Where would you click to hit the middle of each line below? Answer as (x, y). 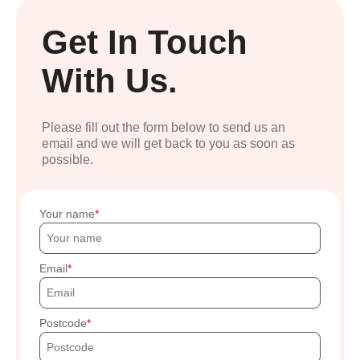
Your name (67, 213)
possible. (67, 159)
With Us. (110, 80)
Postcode (63, 323)
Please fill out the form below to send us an (164, 127)
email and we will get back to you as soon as (168, 143)
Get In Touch (145, 42)
